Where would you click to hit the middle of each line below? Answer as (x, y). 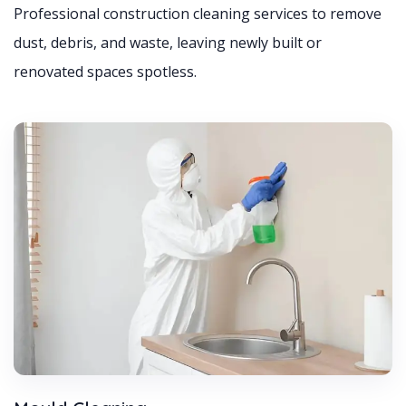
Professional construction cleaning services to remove (198, 13)
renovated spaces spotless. (105, 71)
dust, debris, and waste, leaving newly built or (168, 42)
